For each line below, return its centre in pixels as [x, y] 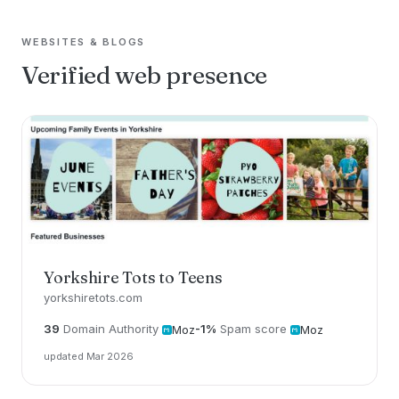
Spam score [253, 329]
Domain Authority [111, 329]
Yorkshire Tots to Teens [133, 277]
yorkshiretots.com [93, 297]
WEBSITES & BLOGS [84, 42]
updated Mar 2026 [89, 356]
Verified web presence [145, 75]
